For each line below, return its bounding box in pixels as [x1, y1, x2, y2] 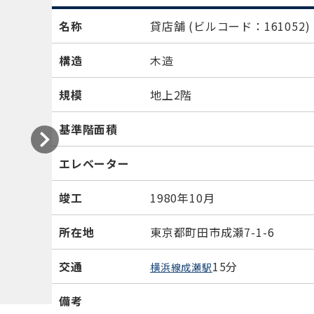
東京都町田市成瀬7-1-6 [150, 224, 275, 240]
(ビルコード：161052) [189, 18, 310, 34]
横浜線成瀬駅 [150, 260, 212, 274]
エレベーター [59, 155, 130, 172]
